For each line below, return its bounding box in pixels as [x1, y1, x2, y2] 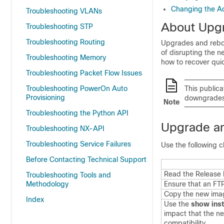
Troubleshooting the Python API [26, 109, 128, 117]
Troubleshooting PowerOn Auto [26, 84, 127, 92]
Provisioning [26, 93, 65, 101]
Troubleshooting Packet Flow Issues [26, 69, 142, 77]
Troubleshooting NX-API [26, 124, 104, 132]
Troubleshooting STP [26, 22, 93, 30]
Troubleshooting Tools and [26, 171, 111, 179]
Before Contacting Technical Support [26, 155, 146, 163]
